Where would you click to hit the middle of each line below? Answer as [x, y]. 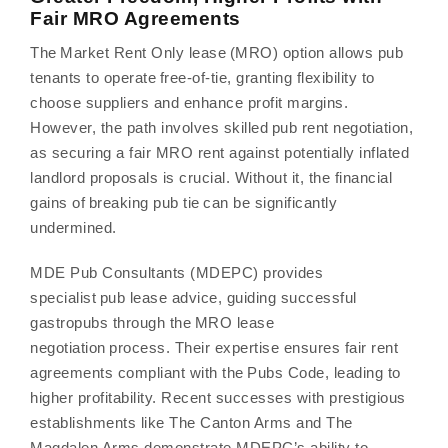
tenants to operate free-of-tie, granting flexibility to [202, 77]
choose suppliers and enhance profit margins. [189, 102]
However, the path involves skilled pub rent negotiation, [221, 127]
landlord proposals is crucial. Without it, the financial [211, 177]
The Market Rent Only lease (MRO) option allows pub [216, 52]
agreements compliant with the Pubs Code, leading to [215, 372]
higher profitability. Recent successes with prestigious [218, 397]
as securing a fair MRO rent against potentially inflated [219, 152]
